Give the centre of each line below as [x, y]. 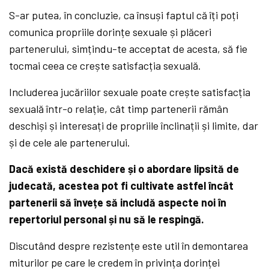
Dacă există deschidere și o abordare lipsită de [124, 169]
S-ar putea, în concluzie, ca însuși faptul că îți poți [124, 15]
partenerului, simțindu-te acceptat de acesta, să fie [128, 49]
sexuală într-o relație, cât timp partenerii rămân [119, 109]
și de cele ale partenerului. [70, 143]
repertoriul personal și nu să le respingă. [107, 219]
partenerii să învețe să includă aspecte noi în [118, 203]
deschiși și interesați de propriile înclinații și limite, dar [134, 126]
